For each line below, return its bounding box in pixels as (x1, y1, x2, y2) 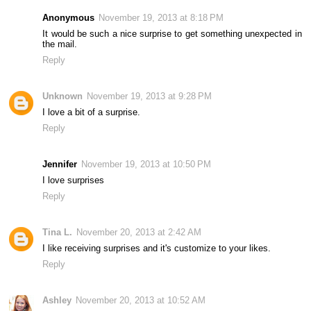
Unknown (42, 90, 83, 101)
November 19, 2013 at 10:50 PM (81, 158, 212, 169)
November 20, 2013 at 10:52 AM (76, 294, 206, 305)
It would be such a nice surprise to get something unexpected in (42, 28, 302, 39)
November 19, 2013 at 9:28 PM (87, 90, 212, 101)
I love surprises (42, 174, 105, 185)
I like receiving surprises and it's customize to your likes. (42, 242, 271, 253)
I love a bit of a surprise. (42, 106, 141, 117)
